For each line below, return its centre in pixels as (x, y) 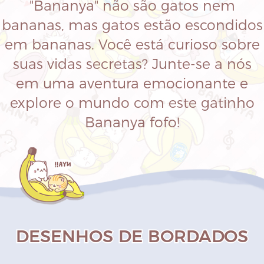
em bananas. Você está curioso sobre (132, 44)
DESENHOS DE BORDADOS (132, 236)
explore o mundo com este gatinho (132, 103)
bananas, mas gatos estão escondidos (132, 25)
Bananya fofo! (132, 122)
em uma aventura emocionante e (132, 83)
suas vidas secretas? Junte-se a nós (132, 64)
